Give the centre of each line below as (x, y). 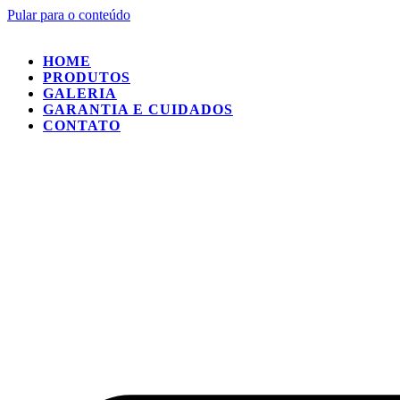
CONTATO (82, 125)
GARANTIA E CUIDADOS (138, 109)
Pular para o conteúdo (69, 15)
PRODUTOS (87, 77)
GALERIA (80, 93)
